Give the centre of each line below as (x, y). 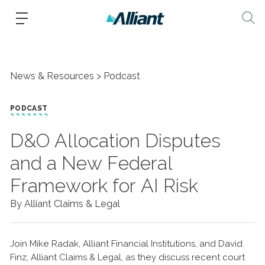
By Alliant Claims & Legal (65, 204)
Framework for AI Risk (104, 185)
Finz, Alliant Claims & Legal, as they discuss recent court (127, 257)
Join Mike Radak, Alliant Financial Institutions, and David (126, 244)
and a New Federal (91, 163)
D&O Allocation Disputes (115, 140)
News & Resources (52, 76)
